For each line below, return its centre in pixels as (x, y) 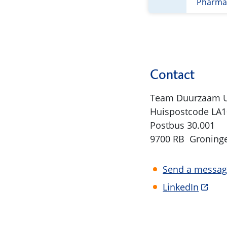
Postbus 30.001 (183, 125)
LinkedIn (181, 187)
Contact (173, 75)
